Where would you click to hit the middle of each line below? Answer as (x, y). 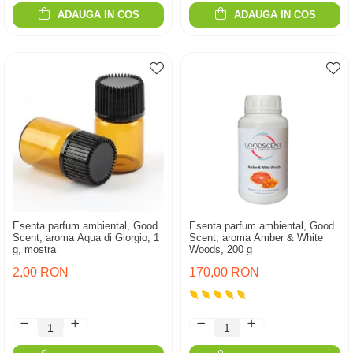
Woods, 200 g (221, 249)
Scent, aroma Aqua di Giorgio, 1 (86, 238)
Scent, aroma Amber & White (256, 238)
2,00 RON (41, 272)
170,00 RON (224, 272)
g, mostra (34, 249)
